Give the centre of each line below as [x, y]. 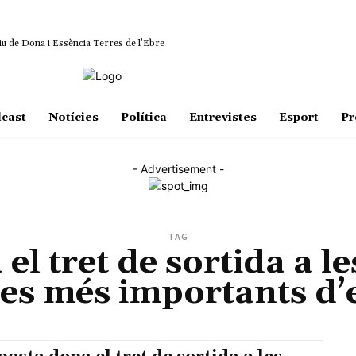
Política [143, 118]
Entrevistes [222, 118]
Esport [298, 118]
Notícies [73, 118]
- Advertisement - [178, 169]
